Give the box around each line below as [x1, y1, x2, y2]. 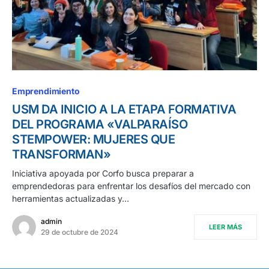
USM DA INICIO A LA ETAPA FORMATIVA [12, 102, 236, 117]
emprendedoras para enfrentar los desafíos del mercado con [12, 181, 250, 192]
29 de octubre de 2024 [41, 228, 118, 237]
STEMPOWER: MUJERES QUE [12, 132, 175, 147]
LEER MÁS [209, 223, 242, 232]
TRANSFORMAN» [12, 147, 110, 162]
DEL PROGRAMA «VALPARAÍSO [12, 117, 187, 132]
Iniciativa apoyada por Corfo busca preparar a [12, 168, 194, 179]
